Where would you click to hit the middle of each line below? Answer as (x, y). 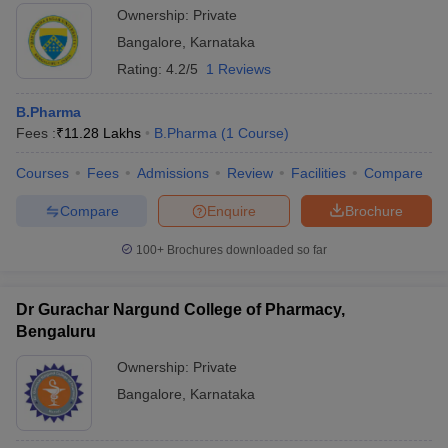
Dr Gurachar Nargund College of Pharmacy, (180, 309)
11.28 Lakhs (102, 133)
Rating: (141, 69)
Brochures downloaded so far (245, 250)
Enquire (231, 210)
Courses (42, 173)
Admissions (173, 173)
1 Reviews (238, 69)
